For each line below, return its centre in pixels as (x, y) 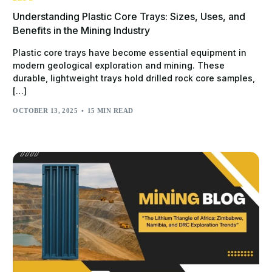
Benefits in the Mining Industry (82, 31)
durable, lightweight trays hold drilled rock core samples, (134, 78)
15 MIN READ (110, 110)
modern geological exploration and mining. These (119, 66)
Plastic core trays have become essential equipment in (130, 53)
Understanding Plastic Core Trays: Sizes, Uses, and (129, 17)
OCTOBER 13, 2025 (46, 110)
